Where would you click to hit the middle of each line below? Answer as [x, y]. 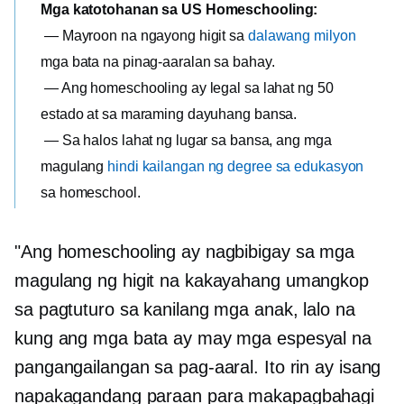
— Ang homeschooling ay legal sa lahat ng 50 [187, 88]
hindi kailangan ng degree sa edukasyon [236, 166]
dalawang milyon [302, 36]
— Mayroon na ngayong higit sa [144, 36]
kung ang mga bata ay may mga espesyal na [193, 338]
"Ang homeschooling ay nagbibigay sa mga [185, 252]
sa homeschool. [91, 193]
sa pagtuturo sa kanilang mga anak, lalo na [185, 309]
